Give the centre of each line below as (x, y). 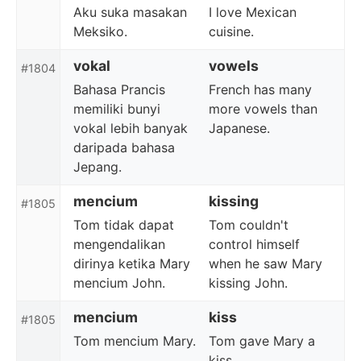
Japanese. (239, 128)
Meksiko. (100, 31)
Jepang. (98, 167)
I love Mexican (253, 12)
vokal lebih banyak (131, 128)
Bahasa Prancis (119, 89)
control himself (254, 244)
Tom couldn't (249, 225)
